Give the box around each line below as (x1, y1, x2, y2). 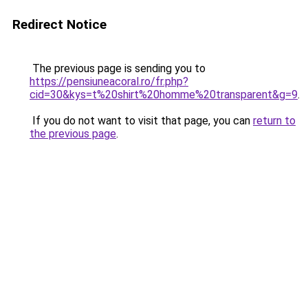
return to (253, 114, 296, 127)
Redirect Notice (12, 16, 107, 32)
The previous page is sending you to (30, 62, 206, 75)
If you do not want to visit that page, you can (30, 114, 253, 127)
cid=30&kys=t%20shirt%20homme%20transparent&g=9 (30, 88, 298, 101)
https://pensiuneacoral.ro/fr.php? (30, 75, 188, 88)
